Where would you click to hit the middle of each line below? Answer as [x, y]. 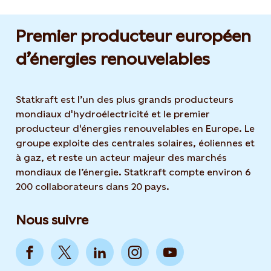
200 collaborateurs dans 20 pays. [93, 187]
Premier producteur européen [133, 36]
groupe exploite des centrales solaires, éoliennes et [135, 143]
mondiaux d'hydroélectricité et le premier [113, 114]
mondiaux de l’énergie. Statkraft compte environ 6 [133, 172]
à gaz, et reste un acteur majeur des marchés [121, 158]
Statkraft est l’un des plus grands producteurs [125, 100]
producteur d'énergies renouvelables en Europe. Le [135, 129]
